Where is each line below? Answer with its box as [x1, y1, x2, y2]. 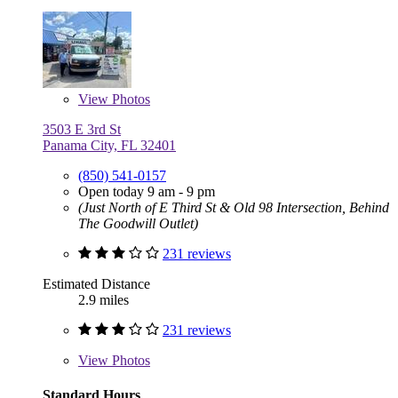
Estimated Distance [43, 275, 150, 291]
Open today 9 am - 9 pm [78, 183, 215, 199]
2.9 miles [78, 291, 129, 307]
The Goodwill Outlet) [78, 215, 198, 231]
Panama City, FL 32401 [43, 137, 176, 153]
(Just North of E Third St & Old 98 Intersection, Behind [78, 199, 389, 215]
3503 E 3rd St [43, 121, 121, 137]
